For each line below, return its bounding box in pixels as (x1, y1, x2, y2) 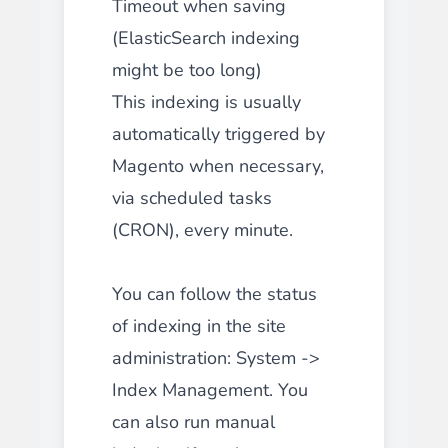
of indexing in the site (112, 313, 286, 338)
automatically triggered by (112, 121, 325, 146)
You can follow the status (112, 281, 317, 306)
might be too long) (112, 57, 262, 82)
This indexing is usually (112, 89, 301, 114)
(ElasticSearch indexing (112, 25, 300, 50)
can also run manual (112, 409, 275, 434)
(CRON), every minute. (112, 217, 293, 242)
